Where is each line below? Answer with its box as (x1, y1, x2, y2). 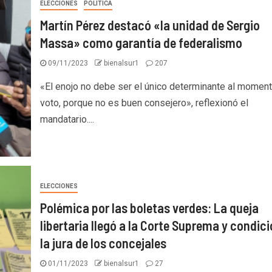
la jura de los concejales (39, 234, 166, 251)
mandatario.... (39, 114, 94, 125)
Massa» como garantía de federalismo (39, 35, 242, 50)
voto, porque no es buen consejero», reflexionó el (39, 97, 248, 109)
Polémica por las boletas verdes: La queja (39, 199, 259, 216)
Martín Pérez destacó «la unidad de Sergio (39, 17, 260, 33)
